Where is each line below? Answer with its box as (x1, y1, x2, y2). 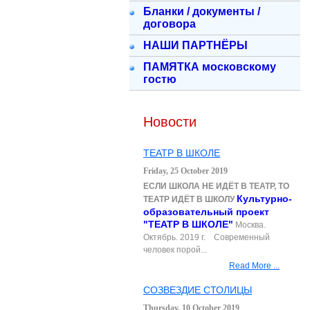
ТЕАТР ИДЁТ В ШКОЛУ (143, 194, 235, 204)
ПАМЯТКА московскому (143, 61, 276, 73)
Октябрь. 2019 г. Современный (143, 232, 270, 242)
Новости (143, 114, 197, 129)
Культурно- (237, 193, 292, 204)
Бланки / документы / (143, 6, 260, 17)
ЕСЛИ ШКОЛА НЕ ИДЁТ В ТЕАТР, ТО (143, 181, 289, 191)
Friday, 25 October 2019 (143, 166, 228, 176)
